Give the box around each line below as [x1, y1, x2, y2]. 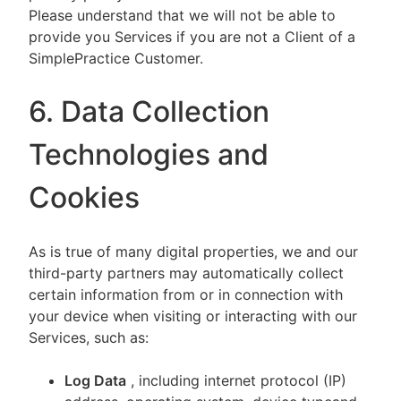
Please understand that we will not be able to [29, 6, 336, 24]
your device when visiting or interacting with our [29, 307, 357, 325]
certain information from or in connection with [29, 286, 343, 303]
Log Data [64, 371, 126, 389]
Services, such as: [29, 328, 149, 346]
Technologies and [29, 137, 269, 172]
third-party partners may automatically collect [29, 264, 344, 282]
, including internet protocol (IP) [131, 371, 346, 389]
